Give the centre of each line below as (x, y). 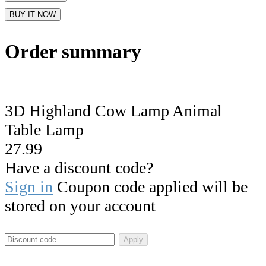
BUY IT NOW (33, 15)
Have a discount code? (79, 167)
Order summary (73, 52)
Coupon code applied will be (150, 186)
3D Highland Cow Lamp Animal (113, 110)
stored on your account (80, 205)
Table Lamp (44, 129)
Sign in (29, 186)
